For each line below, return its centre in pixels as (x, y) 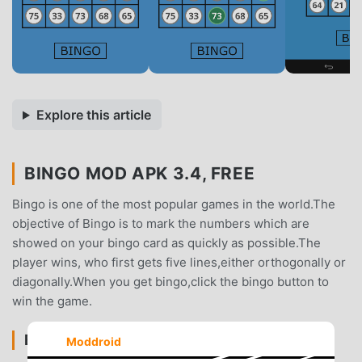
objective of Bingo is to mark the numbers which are (161, 223)
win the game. (52, 301)
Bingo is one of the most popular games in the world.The (174, 204)
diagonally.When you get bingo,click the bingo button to (170, 281)
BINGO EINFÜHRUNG (101, 339)
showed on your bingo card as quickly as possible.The (166, 242)
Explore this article (93, 114)
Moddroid (93, 342)
